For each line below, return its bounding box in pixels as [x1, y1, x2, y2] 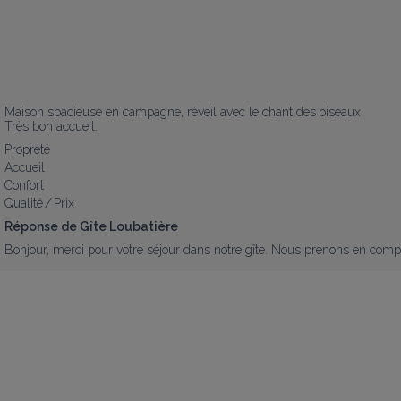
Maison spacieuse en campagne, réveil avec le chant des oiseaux [4, 105, 361, 119]
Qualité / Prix [4, 196, 74, 210]
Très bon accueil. [4, 119, 98, 133]
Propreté [4, 142, 50, 157]
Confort [4, 178, 44, 192]
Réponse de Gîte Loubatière [4, 219, 178, 234]
